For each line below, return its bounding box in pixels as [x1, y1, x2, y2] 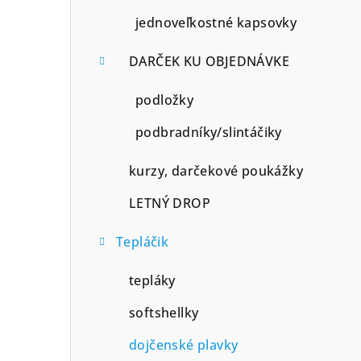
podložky [135, 90, 194, 109]
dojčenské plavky [129, 335, 239, 354]
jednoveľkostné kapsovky [135, 13, 297, 31]
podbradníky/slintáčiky [135, 122, 282, 141]
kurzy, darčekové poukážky [129, 161, 303, 180]
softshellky [129, 303, 199, 322]
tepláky [129, 271, 176, 289]
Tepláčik [116, 232, 169, 251]
